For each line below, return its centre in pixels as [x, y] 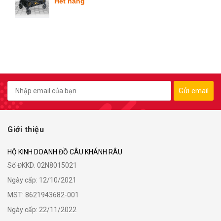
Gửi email [194, 91]
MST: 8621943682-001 [43, 195]
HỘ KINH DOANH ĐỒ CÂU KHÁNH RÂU [65, 152]
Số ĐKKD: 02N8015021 [42, 165]
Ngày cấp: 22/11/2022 [42, 210]
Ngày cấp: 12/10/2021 [42, 180]
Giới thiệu [26, 129]
